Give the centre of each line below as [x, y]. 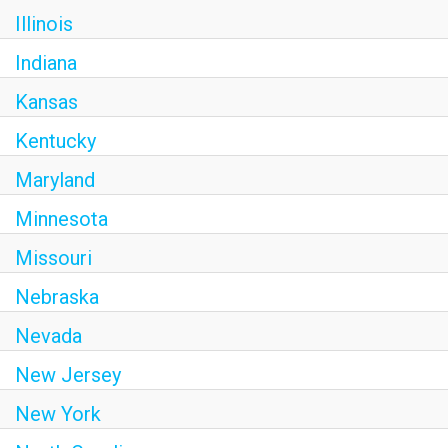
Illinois [44, 24]
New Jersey [68, 375]
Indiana [46, 63]
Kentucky [55, 141]
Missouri [53, 258]
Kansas [46, 102]
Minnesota [61, 219]
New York [58, 414]
